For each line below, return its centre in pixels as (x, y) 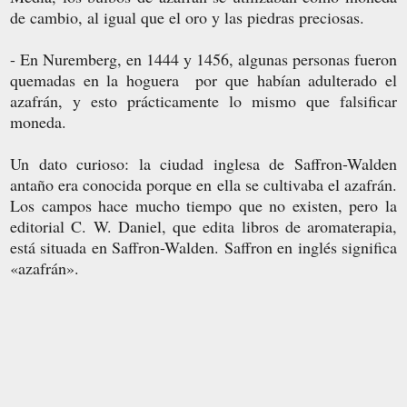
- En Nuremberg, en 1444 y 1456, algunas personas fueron (203, 59)
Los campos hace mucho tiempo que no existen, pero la (203, 205)
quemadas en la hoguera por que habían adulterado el (203, 79)
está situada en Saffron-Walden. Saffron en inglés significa (203, 247)
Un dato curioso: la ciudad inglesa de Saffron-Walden (203, 163)
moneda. (38, 121)
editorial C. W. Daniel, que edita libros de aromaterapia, (203, 226)
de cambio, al (57, 17)
